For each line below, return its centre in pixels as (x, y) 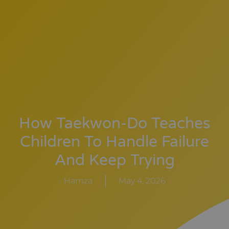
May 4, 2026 (142, 180)
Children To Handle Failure (114, 142)
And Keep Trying (114, 160)
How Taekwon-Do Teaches (114, 123)
